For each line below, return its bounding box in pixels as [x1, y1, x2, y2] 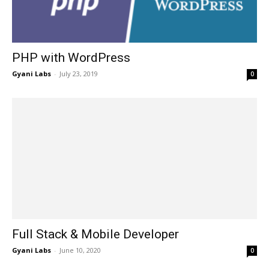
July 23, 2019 [59, 69, 98, 79]
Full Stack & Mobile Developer [12, 226, 179, 241]
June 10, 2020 [59, 245, 101, 255]
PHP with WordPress [12, 50, 130, 65]
